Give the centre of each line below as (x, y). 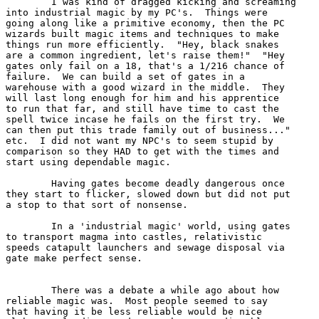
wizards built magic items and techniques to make (145, 33)
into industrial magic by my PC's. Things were (140, 12)
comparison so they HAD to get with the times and (142, 151)
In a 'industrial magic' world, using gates (28, 226)
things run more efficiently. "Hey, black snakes (142, 44)
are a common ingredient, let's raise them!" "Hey (145, 55)
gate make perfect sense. (80, 258)
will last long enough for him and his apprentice (142, 98)
